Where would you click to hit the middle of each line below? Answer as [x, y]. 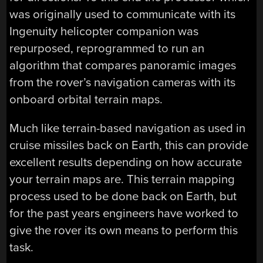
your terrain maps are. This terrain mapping [122, 180]
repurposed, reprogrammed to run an [107, 48]
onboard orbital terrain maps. [86, 99]
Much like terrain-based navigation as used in [128, 129]
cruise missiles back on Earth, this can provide [129, 146]
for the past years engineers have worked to [124, 214]
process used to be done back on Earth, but [123, 197]
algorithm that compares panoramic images [123, 65]
